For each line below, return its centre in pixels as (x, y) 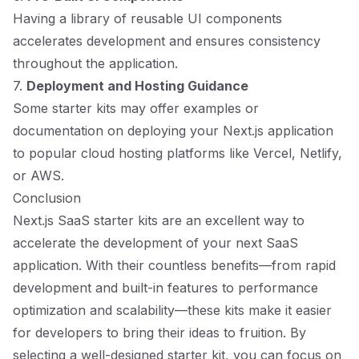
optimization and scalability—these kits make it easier (172, 310)
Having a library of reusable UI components (147, 18)
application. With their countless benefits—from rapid (174, 265)
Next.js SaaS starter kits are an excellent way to (159, 220)
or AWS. (38, 175)
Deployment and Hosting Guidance (137, 86)
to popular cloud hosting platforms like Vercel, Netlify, (177, 153)
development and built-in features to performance (165, 288)
